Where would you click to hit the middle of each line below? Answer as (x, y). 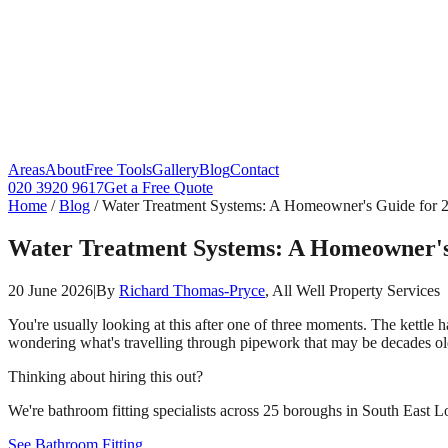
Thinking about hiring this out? (105, 376)
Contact (254, 169)
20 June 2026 (50, 290)
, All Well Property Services (352, 290)
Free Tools (118, 169)
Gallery (175, 169)
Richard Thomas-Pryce (192, 290)
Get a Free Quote (158, 187)
